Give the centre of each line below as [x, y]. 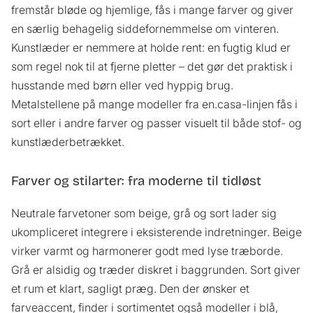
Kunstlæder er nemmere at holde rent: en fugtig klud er [151, 48]
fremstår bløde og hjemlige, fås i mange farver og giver [152, 10]
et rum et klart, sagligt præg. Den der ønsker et [130, 288]
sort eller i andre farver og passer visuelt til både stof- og [156, 123]
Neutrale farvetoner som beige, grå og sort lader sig [144, 213]
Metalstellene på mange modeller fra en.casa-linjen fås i [154, 104]
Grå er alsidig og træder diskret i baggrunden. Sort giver [156, 269]
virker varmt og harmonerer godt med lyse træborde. [147, 250]
